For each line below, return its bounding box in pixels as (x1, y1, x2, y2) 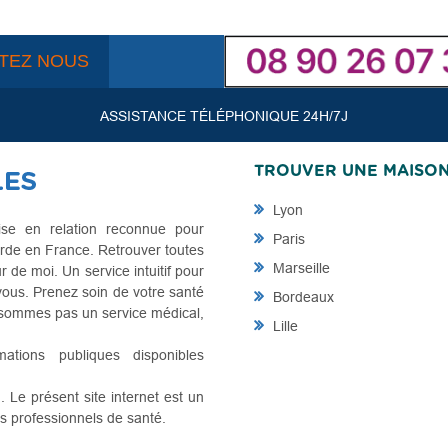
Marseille (269, 260, 330, 276)
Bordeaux (269, 289, 334, 305)
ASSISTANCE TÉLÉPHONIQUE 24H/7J (100, 108, 348, 124)
